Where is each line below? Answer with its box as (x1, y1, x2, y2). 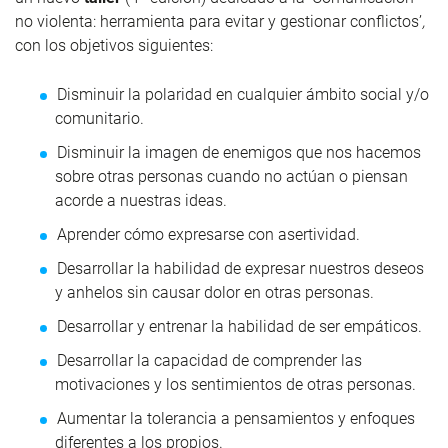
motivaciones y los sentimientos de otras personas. (55, 374, 416, 394)
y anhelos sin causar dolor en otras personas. (55, 282, 374, 302)
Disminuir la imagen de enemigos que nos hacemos (57, 142, 421, 162)
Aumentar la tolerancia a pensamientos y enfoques (57, 408, 415, 428)
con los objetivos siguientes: (15, 35, 213, 55)
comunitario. (55, 108, 144, 128)
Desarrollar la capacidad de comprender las (57, 350, 362, 370)
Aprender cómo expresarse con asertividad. (57, 224, 360, 244)
